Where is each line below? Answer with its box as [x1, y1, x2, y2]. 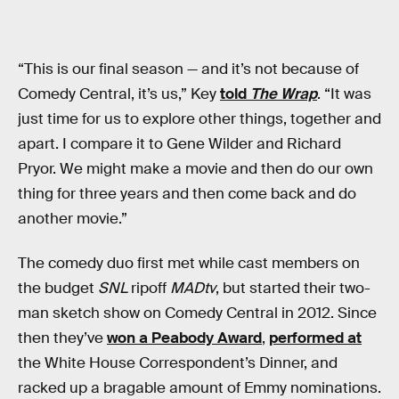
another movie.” [18, 209, 127, 229]
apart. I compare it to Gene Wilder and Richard [18, 134, 341, 154]
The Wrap [250, 85, 317, 104]
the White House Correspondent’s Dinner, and [18, 353, 338, 372]
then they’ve [18, 328, 107, 347]
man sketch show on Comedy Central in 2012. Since [18, 303, 377, 322]
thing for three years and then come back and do [18, 184, 356, 204]
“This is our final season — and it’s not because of [18, 60, 359, 79]
